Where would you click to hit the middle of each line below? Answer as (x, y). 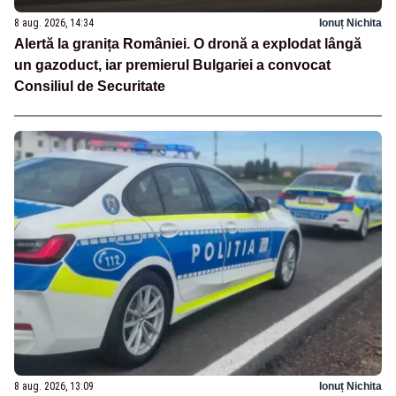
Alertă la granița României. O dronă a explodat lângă (188, 43)
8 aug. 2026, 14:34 (54, 23)
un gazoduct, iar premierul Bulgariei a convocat (172, 65)
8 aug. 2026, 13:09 (54, 386)
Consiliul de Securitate (90, 86)
